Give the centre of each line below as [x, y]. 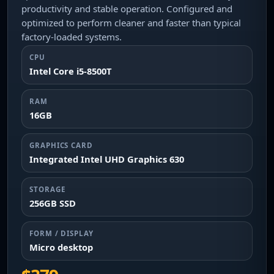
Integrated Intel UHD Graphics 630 [107, 159]
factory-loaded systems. [72, 37]
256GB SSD [53, 203]
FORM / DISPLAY [61, 233]
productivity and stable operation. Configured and [127, 9]
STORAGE [47, 189]
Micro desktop [61, 247]
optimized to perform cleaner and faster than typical [131, 23]
